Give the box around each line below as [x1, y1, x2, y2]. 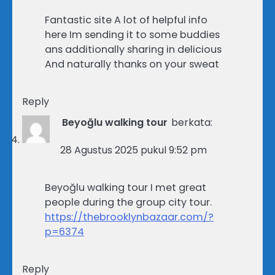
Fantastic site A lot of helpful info [45, 13, 207, 28]
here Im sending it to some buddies [45, 28, 220, 42]
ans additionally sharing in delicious [45, 42, 222, 57]
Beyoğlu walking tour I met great [45, 180, 206, 195]
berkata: [171, 115, 212, 130]
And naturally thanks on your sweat [45, 57, 219, 72]
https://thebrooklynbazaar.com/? [45, 210, 214, 225]
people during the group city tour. [45, 195, 212, 210]
